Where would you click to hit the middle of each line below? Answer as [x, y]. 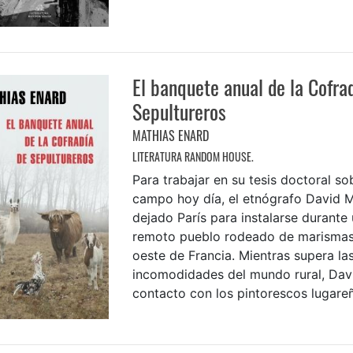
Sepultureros [179, 111]
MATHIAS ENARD [170, 135]
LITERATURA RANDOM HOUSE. [193, 156]
